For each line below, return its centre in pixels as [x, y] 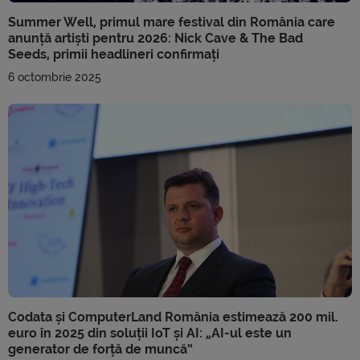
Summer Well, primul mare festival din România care [172, 22]
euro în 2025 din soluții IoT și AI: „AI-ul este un [150, 333]
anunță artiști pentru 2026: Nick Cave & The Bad [155, 38]
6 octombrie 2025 [55, 77]
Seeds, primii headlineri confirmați [114, 54]
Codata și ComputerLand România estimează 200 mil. [173, 317]
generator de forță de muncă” [100, 349]
